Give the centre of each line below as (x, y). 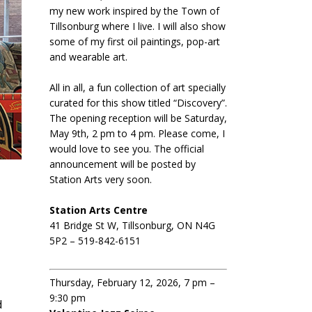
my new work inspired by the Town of (134, 11)
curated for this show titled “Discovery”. (138, 103)
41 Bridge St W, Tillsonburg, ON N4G (132, 225)
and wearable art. (88, 57)
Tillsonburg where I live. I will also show (138, 26)
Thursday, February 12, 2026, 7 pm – (132, 282)
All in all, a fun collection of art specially (138, 87)
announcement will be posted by (123, 164)
